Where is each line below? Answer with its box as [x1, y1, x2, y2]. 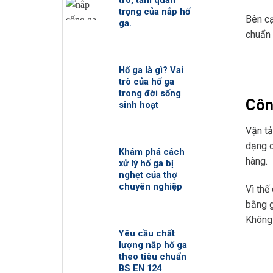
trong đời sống [119, 87, 182, 99]
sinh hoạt [119, 99, 159, 110]
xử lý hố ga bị [119, 157, 174, 169]
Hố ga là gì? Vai [119, 64, 184, 76]
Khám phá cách [119, 146, 185, 157]
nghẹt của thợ [119, 169, 178, 180]
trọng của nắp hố [119, 5, 191, 17]
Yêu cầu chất [119, 227, 175, 239]
